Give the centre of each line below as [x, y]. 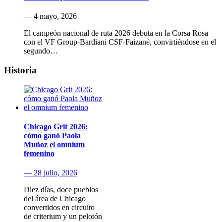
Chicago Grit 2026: [56, 126]
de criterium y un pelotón [63, 217]
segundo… [41, 51]
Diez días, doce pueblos [61, 190]
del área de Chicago [55, 199]
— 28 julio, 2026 [51, 173]
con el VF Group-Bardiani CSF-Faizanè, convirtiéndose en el [120, 42]
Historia [20, 70]
